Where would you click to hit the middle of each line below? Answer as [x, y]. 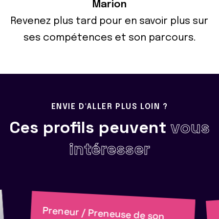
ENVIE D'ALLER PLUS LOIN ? [109, 107]
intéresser [109, 149]
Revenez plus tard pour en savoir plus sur [109, 21]
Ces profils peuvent [90, 127]
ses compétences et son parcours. [109, 38]
